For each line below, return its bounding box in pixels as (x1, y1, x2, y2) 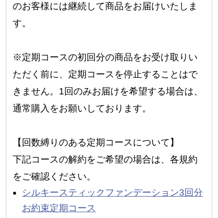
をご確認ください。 (13, 171, 96, 182)
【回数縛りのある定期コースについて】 (13, 137, 180, 148)
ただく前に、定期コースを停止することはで (13, 69, 198, 80)
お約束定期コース (22, 203, 96, 214)
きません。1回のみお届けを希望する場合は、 (13, 86, 203, 97)
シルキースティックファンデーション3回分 (22, 187, 203, 198)
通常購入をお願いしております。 (13, 103, 152, 114)
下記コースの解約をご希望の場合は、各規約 (13, 154, 198, 165)
